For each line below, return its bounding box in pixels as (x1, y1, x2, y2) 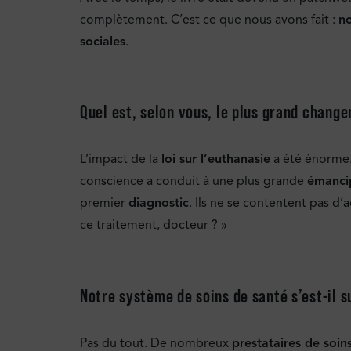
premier (80, 195, 128, 212)
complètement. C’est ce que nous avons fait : (80, 11, 338, 27)
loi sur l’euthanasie (161, 151, 270, 168)
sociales (80, 33, 125, 49)
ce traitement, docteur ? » (80, 217, 227, 233)
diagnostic (128, 195, 189, 212)
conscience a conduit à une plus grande (80, 173, 307, 190)
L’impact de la (80, 151, 161, 168)
